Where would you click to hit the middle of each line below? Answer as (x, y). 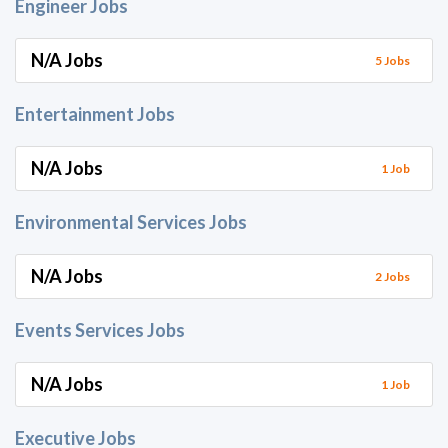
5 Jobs (392, 60)
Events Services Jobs (100, 330)
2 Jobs (392, 276)
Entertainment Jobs (95, 114)
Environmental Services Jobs (131, 222)
